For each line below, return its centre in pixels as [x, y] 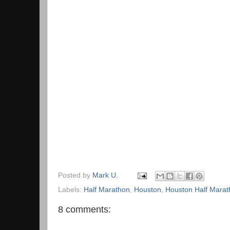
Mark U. [105, 176]
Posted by [75, 176]
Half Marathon [107, 189]
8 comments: [84, 209]
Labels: [71, 189]
